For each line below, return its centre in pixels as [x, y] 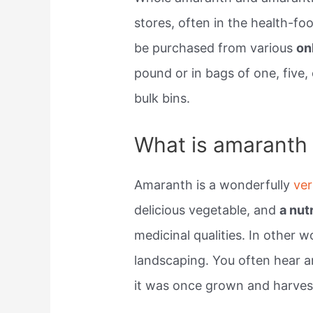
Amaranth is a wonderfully [214, 185]
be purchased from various [216, 48]
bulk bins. [162, 99]
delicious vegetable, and [207, 210]
